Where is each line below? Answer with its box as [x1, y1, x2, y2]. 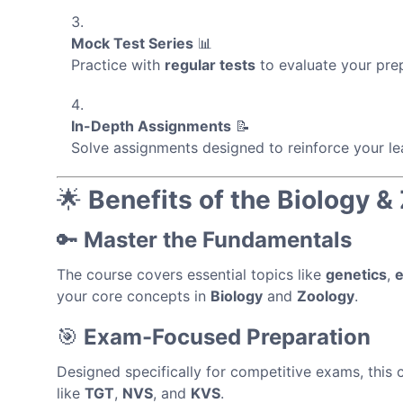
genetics [326, 264, 387, 283]
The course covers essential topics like [57, 264, 326, 283]
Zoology [297, 286, 354, 305]
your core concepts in [57, 286, 210, 305]
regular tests [165, 55, 255, 74]
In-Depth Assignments [71, 116, 231, 135]
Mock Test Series [71, 33, 193, 52]
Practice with [71, 55, 165, 74]
